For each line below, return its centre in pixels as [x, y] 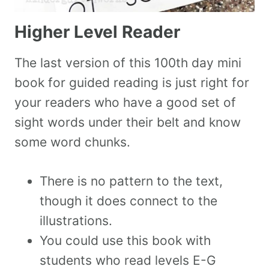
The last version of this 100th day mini [128, 63]
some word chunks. [72, 142]
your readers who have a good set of [125, 103]
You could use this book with [125, 241]
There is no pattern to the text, [131, 181]
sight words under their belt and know [128, 122]
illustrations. [76, 221]
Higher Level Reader [97, 32]
